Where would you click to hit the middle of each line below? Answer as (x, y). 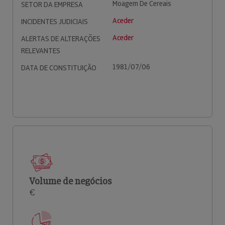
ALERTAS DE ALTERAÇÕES (61, 39)
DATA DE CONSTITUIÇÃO (59, 68)
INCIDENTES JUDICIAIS (54, 22)
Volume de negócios (70, 181)
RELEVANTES (41, 51)
